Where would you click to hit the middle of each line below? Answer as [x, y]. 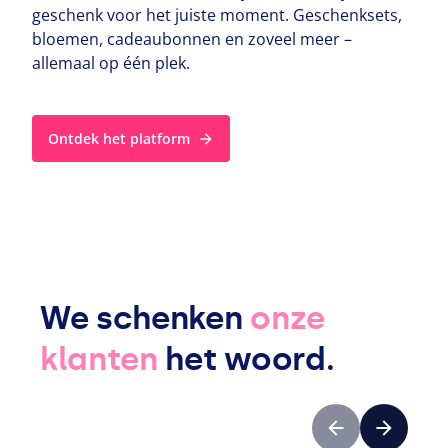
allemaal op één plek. [111, 62]
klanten [99, 358]
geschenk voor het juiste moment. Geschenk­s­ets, [217, 14]
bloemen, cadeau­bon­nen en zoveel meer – [192, 38]
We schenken [145, 317]
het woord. [246, 358]
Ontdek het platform [119, 138]
